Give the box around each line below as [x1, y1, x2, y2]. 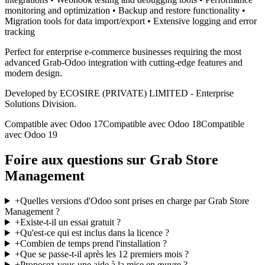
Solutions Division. [5, 99, 76, 109]
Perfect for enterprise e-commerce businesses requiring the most [5, 47, 241, 57]
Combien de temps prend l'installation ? [20, 238, 167, 248]
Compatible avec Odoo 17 [5, 119, 103, 130]
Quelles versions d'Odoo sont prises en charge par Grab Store [20, 195, 249, 206]
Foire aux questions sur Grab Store [5, 151, 218, 167]
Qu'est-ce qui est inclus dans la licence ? [20, 227, 169, 238]
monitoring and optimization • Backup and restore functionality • [5, 5, 245, 16]
